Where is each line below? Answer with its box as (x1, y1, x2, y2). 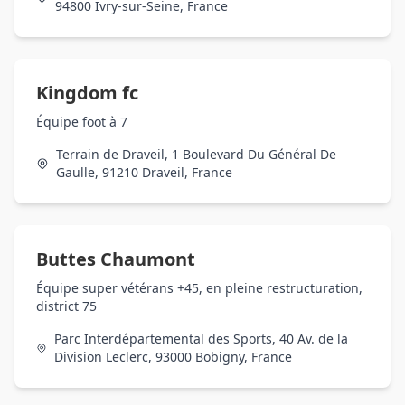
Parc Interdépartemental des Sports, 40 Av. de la (53, 330, 348, 347)
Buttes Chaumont (36, 247, 195, 271)
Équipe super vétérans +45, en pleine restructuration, (36, 279, 363, 297)
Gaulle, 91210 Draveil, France (55, 164, 232, 181)
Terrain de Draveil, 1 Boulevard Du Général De (55, 146, 336, 163)
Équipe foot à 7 (36, 113, 127, 130)
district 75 (36, 297, 97, 315)
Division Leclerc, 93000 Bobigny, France (53, 348, 292, 365)
